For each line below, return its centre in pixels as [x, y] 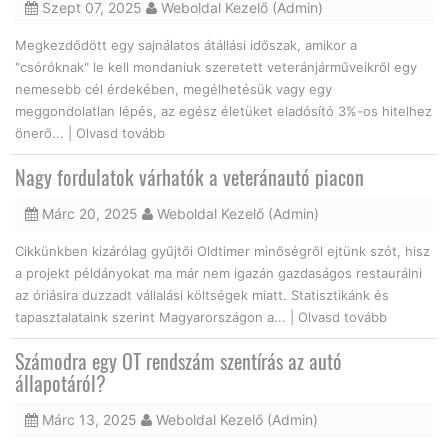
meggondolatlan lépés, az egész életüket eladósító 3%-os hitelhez [223, 110]
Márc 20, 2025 [88, 213]
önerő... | [45, 132]
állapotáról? [60, 382]
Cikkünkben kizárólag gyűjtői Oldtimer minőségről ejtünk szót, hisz [222, 250]
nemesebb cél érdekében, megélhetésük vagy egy [173, 88]
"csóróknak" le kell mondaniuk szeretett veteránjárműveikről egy [216, 66]
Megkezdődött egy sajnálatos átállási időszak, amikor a [186, 44]
